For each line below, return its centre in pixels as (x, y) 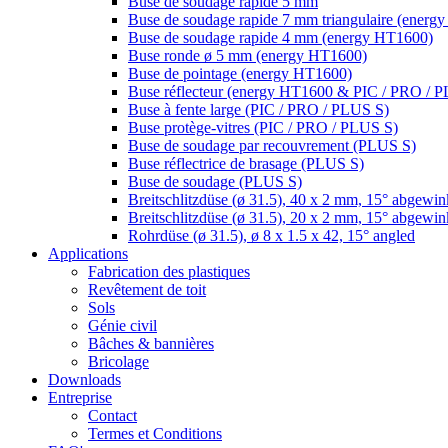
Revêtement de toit (147, 289)
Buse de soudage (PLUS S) (215, 181)
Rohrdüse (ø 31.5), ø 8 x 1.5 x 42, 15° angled (271, 235)
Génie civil (122, 325)
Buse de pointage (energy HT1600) (240, 73)
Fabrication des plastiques (169, 271)
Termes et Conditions (155, 433)
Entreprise (80, 397)
